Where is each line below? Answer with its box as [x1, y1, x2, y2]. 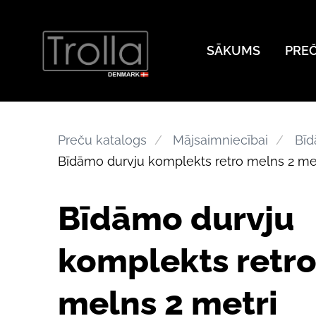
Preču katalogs [58, 132, 147, 147]
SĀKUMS [207, 42, 260, 58]
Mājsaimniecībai [173, 132, 269, 147]
